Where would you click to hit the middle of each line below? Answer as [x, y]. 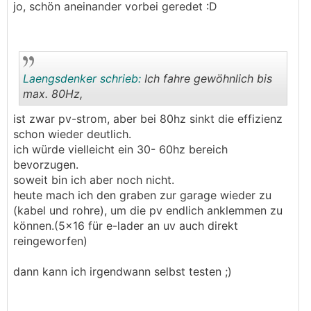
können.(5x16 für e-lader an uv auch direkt [126, 226]
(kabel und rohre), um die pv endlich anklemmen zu [148, 210]
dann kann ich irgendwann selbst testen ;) [123, 271]
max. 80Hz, [53, 94]
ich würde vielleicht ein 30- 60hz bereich [120, 149]
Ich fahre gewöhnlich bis [207, 78]
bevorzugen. [46, 165]
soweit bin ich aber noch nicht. [95, 180]
